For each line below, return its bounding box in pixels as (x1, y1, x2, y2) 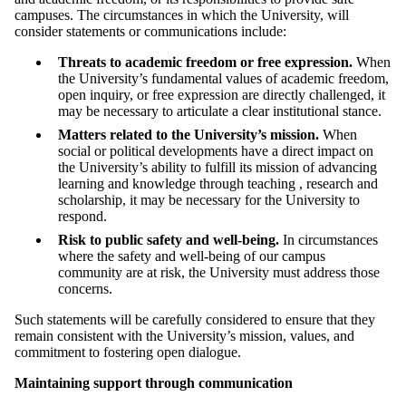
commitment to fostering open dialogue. (14, 343, 241, 360)
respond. (58, 208, 107, 224)
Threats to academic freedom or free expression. (58, 53, 353, 70)
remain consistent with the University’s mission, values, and (14, 327, 354, 343)
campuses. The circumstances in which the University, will (14, 6, 349, 23)
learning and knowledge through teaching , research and (58, 175, 378, 191)
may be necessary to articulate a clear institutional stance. (58, 102, 382, 119)
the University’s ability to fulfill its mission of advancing (58, 159, 377, 175)
